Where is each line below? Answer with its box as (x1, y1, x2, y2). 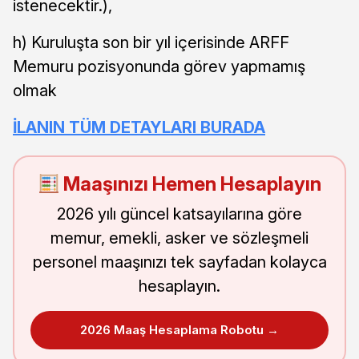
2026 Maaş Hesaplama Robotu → (80, 322, 279, 338)
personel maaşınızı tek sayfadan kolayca (32, 252, 327, 272)
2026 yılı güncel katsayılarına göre (57, 204, 302, 224)
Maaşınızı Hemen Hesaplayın (59, 172, 322, 196)
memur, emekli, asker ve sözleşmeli (50, 228, 309, 248)
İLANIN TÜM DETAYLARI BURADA (13, 118, 265, 138)
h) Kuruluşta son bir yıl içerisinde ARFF (13, 33, 289, 53)
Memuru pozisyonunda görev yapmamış (13, 57, 305, 77)
